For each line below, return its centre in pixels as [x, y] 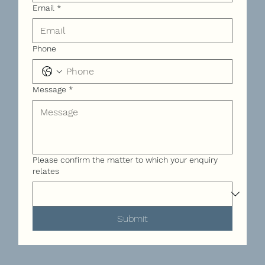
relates [46, 171]
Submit [132, 218]
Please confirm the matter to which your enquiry [125, 159]
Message [49, 89]
